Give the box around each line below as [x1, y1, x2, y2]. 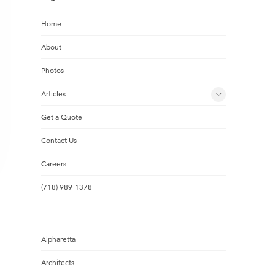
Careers [41, 159, 66, 168]
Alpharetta [41, 234, 76, 244]
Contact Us [41, 136, 77, 145]
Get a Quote [41, 112, 82, 122]
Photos [41, 66, 64, 75]
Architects [41, 258, 74, 267]
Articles [41, 89, 66, 98]
